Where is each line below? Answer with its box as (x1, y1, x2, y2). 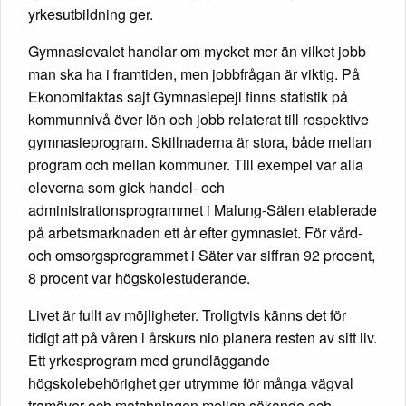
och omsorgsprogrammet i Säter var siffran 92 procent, (28, 244, 375, 266)
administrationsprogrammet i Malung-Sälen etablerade (28, 198, 377, 220)
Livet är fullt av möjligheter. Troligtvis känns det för (28, 304, 346, 325)
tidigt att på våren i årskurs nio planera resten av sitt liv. (28, 326, 377, 348)
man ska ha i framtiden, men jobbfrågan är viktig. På (28, 63, 360, 84)
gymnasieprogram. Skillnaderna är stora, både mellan (28, 130, 372, 152)
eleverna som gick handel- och (28, 176, 225, 198)
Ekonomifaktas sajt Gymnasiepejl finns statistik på (28, 85, 348, 107)
